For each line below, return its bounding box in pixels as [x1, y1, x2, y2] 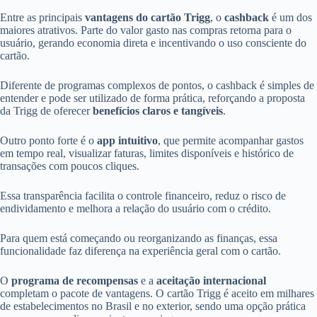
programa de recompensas [11, 275, 138, 287]
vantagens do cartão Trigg [85, 11, 210, 24]
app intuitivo [97, 134, 158, 147]
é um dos [269, 11, 312, 24]
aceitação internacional [156, 275, 266, 287]
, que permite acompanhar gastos [158, 134, 304, 147]
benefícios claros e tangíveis [93, 105, 223, 117]
